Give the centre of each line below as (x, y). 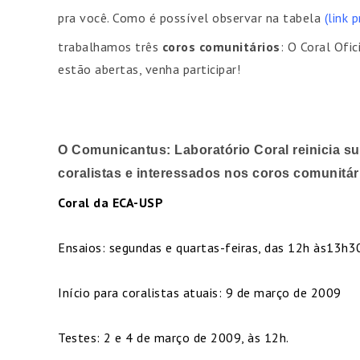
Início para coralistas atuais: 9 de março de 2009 (200, 292)
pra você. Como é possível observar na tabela (191, 18)
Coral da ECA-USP (110, 202)
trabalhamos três (110, 47)
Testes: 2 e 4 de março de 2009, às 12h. (174, 337)
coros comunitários (221, 47)
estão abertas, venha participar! (149, 69)
